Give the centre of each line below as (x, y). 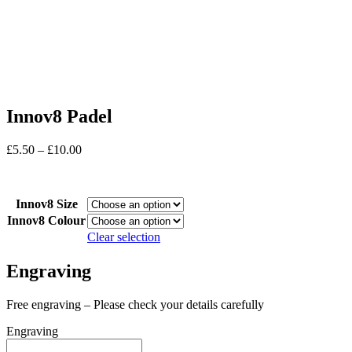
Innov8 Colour (46, 220)
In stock (26, 176)
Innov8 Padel (59, 116)
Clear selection (124, 236)
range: (96, 163)
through (100, 191)
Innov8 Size (46, 203)
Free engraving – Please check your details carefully (135, 304)
